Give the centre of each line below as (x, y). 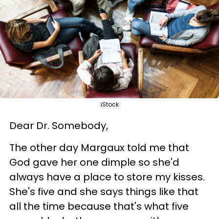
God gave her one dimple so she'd (94, 162)
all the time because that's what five (99, 206)
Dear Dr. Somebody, (59, 125)
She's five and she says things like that (104, 191)
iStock (109, 104)
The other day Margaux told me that (99, 147)
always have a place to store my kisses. (107, 177)
